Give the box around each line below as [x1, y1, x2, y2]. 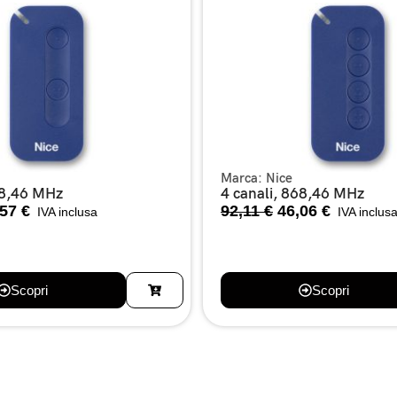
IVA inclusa [34, 204, 97, 219]
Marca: [221, 169, 266, 186]
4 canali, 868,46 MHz [221, 184, 364, 203]
